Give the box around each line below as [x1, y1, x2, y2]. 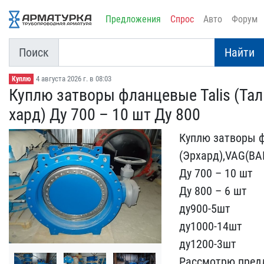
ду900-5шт [179, 202, 230, 216]
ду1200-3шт [179, 237, 236, 251]
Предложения [105, 14, 161, 25]
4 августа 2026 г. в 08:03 [35, 74, 111, 83]
